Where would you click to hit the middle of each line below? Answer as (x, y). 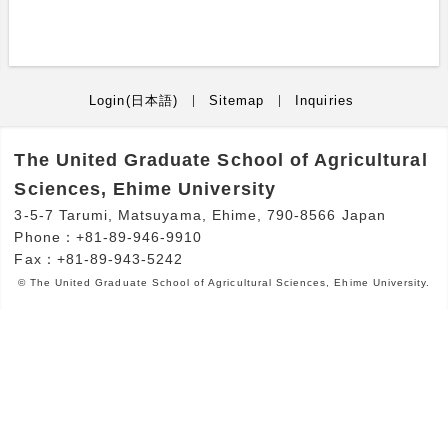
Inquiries (324, 100)
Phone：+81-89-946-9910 (108, 236)
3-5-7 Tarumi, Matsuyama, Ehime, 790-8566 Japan (200, 214)
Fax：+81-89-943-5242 (99, 258)
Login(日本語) (133, 100)
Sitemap (236, 100)
